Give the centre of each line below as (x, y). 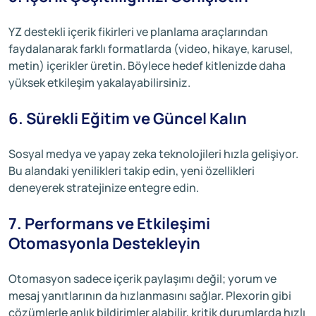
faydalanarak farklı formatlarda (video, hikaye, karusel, (151, 48)
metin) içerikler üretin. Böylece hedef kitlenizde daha (147, 65)
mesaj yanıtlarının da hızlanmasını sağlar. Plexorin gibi (150, 295)
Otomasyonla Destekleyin (104, 243)
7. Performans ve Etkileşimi (109, 223)
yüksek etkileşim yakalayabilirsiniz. (99, 82)
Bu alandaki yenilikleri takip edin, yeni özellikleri (132, 170)
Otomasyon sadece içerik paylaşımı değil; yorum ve (142, 278)
